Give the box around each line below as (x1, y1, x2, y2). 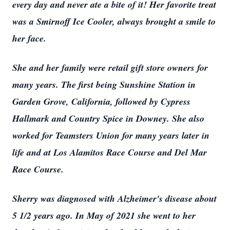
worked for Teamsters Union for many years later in (12, 129, 209, 142)
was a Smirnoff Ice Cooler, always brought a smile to (12, 15, 216, 28)
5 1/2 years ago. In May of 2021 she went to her (12, 209, 196, 222)
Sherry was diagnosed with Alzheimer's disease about (12, 192, 217, 205)
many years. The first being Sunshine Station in (12, 78, 196, 91)
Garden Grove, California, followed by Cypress (12, 95, 190, 108)
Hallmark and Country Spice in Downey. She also (12, 112, 204, 125)
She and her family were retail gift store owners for (12, 61, 208, 74)
